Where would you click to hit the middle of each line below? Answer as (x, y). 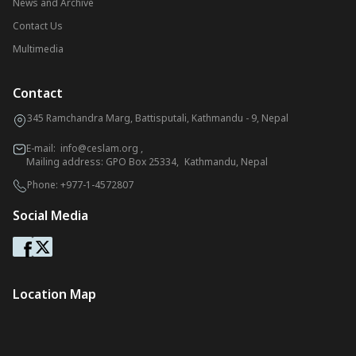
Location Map (54, 294)
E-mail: (43, 148)
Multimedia (38, 49)
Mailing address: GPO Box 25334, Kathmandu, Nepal (147, 162)
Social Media (50, 215)
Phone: (44, 185)
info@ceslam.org (99, 148)
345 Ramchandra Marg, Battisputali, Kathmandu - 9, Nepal (158, 118)
